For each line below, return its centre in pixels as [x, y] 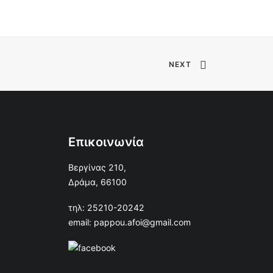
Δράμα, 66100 [97, 182]
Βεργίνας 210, [97, 167]
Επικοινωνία [106, 142]
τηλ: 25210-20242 [106, 207]
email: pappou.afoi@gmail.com [129, 222]
